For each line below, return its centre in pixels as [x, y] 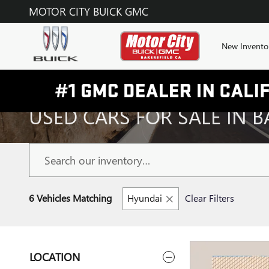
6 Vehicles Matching [70, 198]
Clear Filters [210, 198]
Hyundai [145, 198]
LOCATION [55, 257]
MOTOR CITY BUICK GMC [89, 11]
